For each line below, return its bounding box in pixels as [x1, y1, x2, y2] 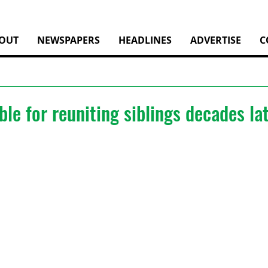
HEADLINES [118, 33, 172, 47]
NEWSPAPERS [37, 33, 100, 47]
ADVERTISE [190, 33, 241, 47]
